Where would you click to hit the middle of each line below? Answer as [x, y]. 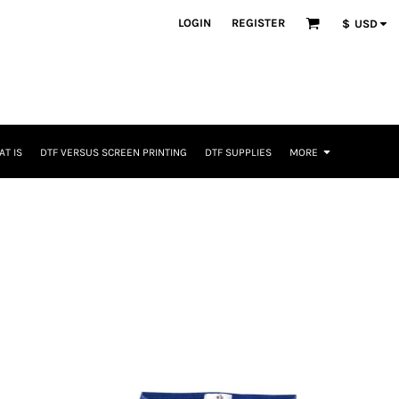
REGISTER [258, 23]
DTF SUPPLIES [238, 153]
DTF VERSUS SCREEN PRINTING [114, 153]
